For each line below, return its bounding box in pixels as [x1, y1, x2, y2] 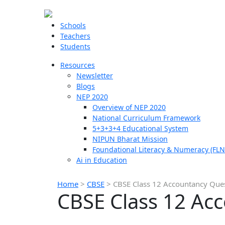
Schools [60, 21, 86, 30]
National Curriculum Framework [92, 113, 200, 123]
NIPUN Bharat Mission [92, 134, 168, 144]
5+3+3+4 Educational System [92, 124, 188, 133]
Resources [60, 60, 95, 70]
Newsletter [76, 71, 113, 80]
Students [60, 42, 90, 51]
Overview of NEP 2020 [92, 102, 166, 112]
